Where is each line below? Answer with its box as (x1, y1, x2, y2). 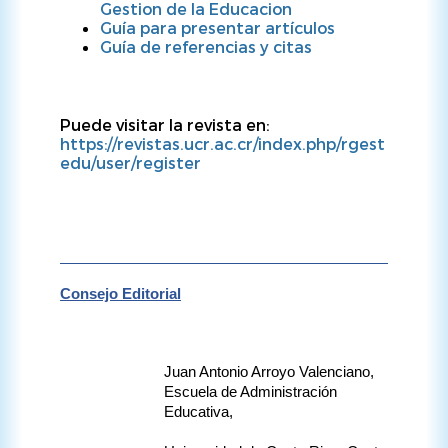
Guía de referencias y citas (100, 37, 312, 56)
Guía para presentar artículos (100, 18, 335, 37)
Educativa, (164, 404, 237, 421)
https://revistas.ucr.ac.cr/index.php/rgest (60, 134, 385, 153)
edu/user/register (60, 153, 205, 172)
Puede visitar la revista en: (60, 115, 269, 134)
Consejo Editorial (60, 286, 181, 303)
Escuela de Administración (164, 384, 337, 401)
